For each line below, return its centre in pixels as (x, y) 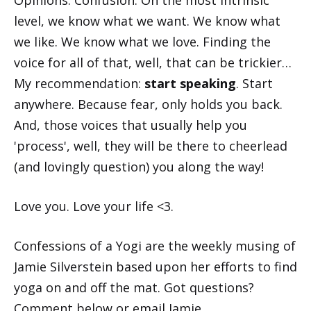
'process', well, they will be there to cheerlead (151, 146)
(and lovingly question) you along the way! (139, 167)
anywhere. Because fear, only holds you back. (148, 104)
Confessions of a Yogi (78, 246)
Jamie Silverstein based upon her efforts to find (155, 267)
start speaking (190, 84)
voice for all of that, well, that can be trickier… (153, 63)
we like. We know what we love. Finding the (142, 42)
